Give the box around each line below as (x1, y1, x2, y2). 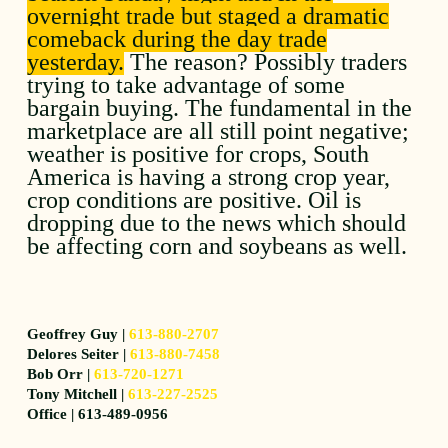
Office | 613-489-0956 (27, 405, 169, 422)
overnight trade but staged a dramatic (27, 2, 390, 29)
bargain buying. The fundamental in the (27, 94, 413, 121)
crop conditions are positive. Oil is (27, 186, 362, 213)
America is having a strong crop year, (27, 163, 391, 190)
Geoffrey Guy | (27, 325, 130, 342)
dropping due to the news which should (27, 209, 407, 236)
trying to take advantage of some (27, 71, 346, 98)
